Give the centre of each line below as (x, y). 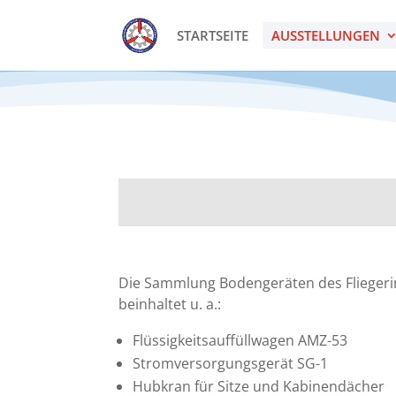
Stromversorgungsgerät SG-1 (231, 363)
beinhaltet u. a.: (170, 304)
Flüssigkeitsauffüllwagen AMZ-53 (240, 340)
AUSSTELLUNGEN (325, 35)
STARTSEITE (212, 35)
